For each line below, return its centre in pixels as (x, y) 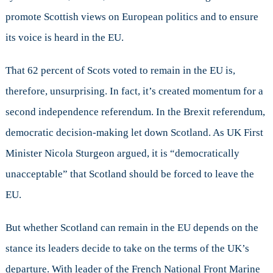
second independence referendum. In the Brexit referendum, (135, 112)
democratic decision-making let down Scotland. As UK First (134, 133)
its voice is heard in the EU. (64, 38)
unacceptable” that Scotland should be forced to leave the (129, 174)
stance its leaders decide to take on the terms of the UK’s (127, 249)
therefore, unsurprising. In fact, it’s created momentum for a (134, 91)
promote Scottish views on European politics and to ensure (132, 17)
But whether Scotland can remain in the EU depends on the (132, 228)
